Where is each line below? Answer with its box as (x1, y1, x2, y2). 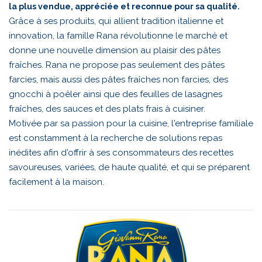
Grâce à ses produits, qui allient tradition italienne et (9, 16, 223, 27)
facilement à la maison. (9, 177, 104, 188)
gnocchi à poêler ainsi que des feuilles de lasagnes (9, 89, 222, 100)
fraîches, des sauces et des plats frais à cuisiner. (9, 104, 205, 115)
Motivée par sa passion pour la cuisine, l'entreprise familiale (9, 118, 253, 129)
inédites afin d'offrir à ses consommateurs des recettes (9, 147, 233, 158)
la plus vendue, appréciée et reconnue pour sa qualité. (9, 2, 240, 12)
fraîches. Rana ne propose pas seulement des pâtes (9, 60, 225, 71)
